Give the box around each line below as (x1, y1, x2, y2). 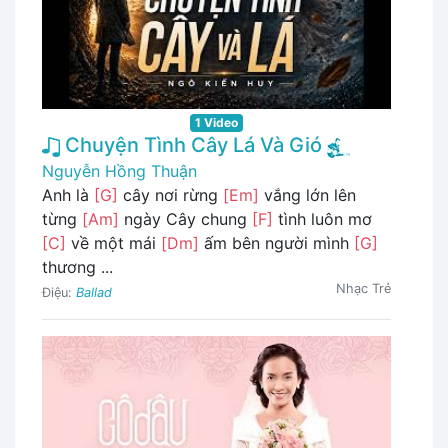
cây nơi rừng (118, 185, 223, 206)
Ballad (76, 285, 112, 301)
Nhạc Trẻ (336, 281, 391, 297)
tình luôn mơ (273, 209, 372, 230)
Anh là (42, 185, 94, 206)
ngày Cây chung (119, 209, 252, 230)
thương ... (42, 257, 113, 278)
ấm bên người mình (199, 233, 354, 254)
